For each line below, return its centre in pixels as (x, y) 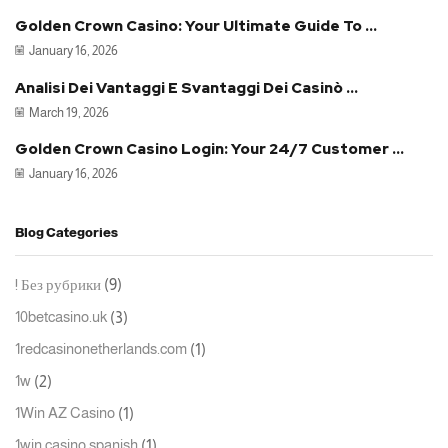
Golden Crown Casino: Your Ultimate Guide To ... (196, 26)
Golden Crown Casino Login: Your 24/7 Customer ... (209, 148)
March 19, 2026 (69, 112)
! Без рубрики (58, 285)
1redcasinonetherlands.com (101, 349)
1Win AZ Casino (65, 413)
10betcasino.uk (61, 317)
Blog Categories (66, 232)
